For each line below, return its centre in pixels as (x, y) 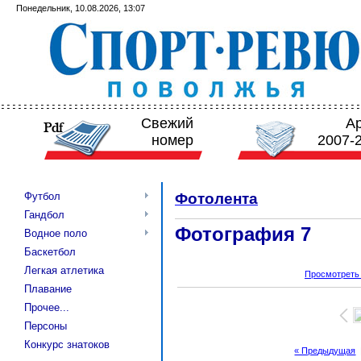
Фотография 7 (243, 234)
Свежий (168, 123)
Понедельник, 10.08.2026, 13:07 (81, 8)
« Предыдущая (325, 350)
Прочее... (47, 307)
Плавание (48, 289)
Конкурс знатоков (67, 344)
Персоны (46, 326)
